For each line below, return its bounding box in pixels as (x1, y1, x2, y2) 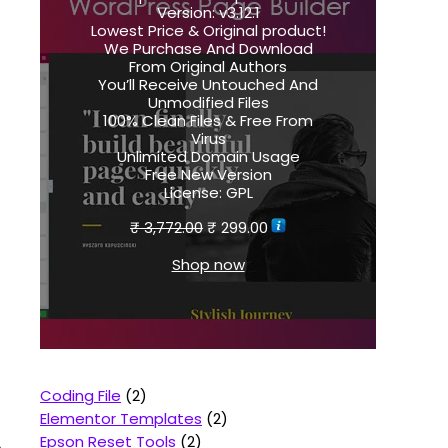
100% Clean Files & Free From (103, 110, 313, 132)
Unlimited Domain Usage (116, 146, 300, 168)
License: (163, 182, 222, 204)
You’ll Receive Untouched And (98, 74, 318, 96)
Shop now (171, 254, 245, 276)
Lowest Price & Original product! (90, 20, 326, 42)
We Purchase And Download (103, 38, 313, 60)
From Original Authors (129, 56, 287, 78)
